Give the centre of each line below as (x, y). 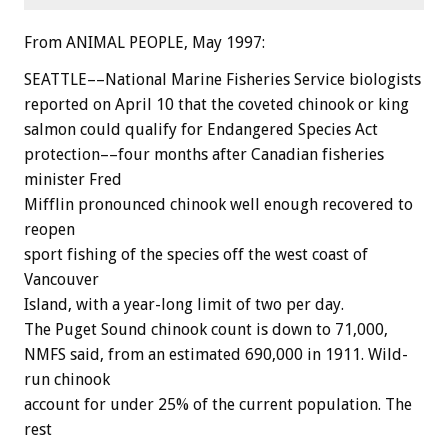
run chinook (67, 380)
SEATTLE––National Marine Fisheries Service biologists (222, 80)
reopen (49, 230)
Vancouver (61, 280)
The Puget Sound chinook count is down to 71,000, (206, 330)
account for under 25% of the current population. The (218, 405)
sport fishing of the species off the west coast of (196, 255)
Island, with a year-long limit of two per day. (184, 305)
